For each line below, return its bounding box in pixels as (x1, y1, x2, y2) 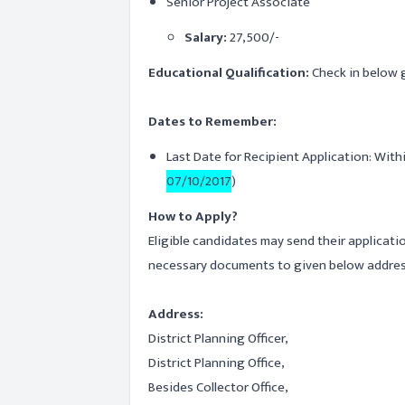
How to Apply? (148, 205, 238, 228)
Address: (148, 303, 203, 325)
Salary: (184, 26, 227, 49)
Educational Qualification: (148, 61, 312, 84)
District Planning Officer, (148, 327, 288, 350)
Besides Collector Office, (148, 376, 288, 399)
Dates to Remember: (148, 110, 277, 133)
